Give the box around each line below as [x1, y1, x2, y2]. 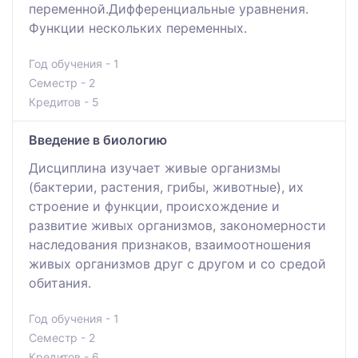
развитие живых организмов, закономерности [29, 217, 326, 233]
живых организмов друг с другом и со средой [29, 255, 326, 272]
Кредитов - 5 [29, 94, 99, 109]
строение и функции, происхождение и [29, 197, 280, 214]
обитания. [29, 274, 91, 291]
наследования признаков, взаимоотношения [29, 236, 311, 253]
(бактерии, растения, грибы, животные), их [29, 178, 304, 195]
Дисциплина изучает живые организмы [29, 159, 280, 176]
